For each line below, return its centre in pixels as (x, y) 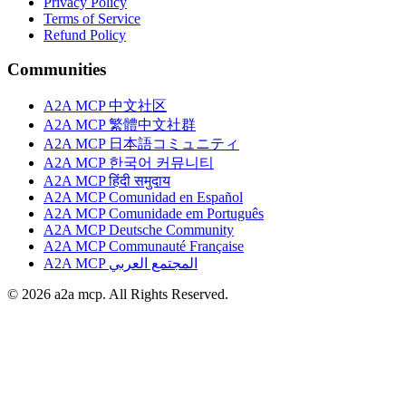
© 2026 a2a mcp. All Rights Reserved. (118, 295)
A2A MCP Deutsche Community (139, 230)
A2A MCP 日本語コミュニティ (141, 144)
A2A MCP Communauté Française (144, 246)
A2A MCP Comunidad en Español (143, 198)
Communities (57, 70)
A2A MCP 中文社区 (105, 106)
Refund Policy (85, 34)
